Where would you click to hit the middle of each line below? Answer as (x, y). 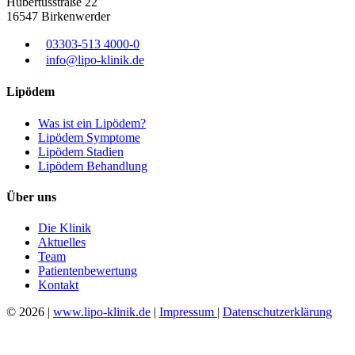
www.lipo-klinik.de (102, 312)
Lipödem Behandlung (93, 166)
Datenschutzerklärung (277, 312)
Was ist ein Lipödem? (92, 123)
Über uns (31, 197)
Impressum (188, 312)
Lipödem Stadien (81, 151)
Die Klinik (65, 228)
